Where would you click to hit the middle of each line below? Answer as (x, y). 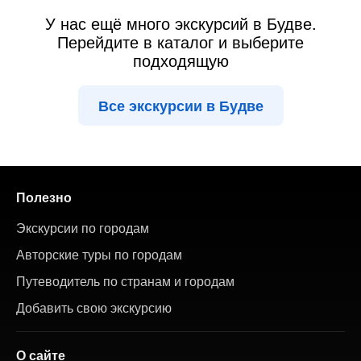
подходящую (180, 60)
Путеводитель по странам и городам (125, 281)
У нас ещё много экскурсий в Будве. (180, 23)
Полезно (44, 197)
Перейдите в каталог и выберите (180, 41)
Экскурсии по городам (83, 228)
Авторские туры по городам (99, 254)
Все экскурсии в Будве (180, 106)
